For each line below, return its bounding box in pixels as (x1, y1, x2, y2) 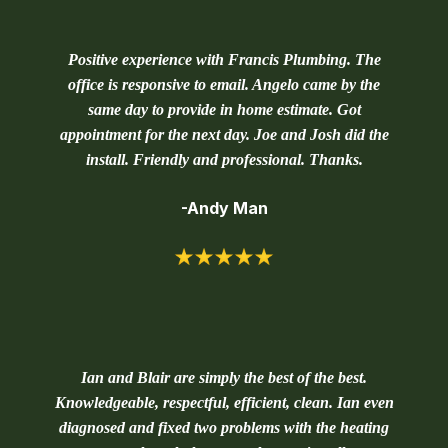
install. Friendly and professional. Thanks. (85, 151, 363, 168)
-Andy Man (180, 198, 268, 218)
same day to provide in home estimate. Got (87, 101, 361, 118)
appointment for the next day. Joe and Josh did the (59, 126, 389, 143)
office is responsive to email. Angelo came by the (68, 76, 380, 93)
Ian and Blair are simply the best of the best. (81, 369, 367, 387)
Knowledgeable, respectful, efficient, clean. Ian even (54, 394, 394, 412)
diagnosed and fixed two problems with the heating (59, 419, 389, 437)
